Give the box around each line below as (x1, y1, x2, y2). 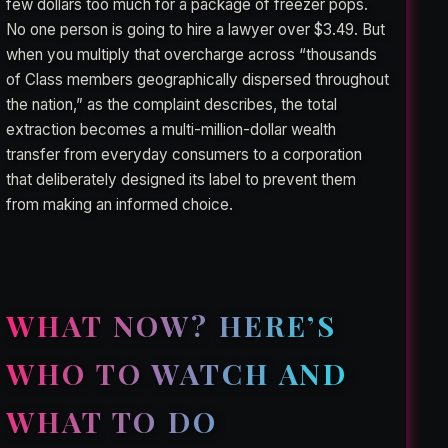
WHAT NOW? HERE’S (6, 306, 338, 345)
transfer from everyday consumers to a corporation (6, 145, 363, 165)
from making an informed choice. (6, 195, 234, 215)
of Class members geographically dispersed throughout (6, 70, 390, 90)
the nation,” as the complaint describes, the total (6, 95, 338, 115)
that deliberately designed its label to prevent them (6, 170, 357, 190)
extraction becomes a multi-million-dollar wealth (6, 120, 337, 140)
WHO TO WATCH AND (6, 354, 349, 393)
